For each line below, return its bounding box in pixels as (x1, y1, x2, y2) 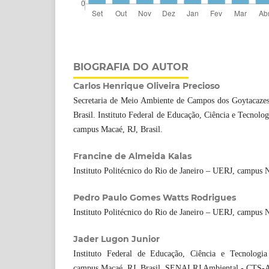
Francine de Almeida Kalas (73, 151, 192, 162)
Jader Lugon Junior (73, 234, 160, 245)
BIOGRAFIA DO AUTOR (73, 61, 189, 73)
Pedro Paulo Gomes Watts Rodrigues (73, 192, 236, 204)
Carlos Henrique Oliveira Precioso (73, 80, 220, 91)
